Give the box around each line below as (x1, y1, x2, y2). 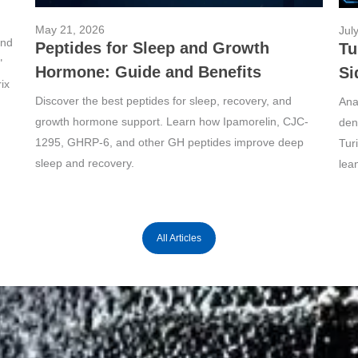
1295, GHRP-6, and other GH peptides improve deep (35, 135, 304, 149)
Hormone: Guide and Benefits (35, 62, 261, 81)
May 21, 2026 (35, 22, 105, 36)
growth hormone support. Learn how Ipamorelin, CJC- (35, 114, 308, 128)
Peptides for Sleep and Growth (35, 38, 269, 57)
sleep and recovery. (35, 156, 134, 169)
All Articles (157, 233, 201, 244)
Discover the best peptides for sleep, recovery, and (35, 93, 292, 107)
